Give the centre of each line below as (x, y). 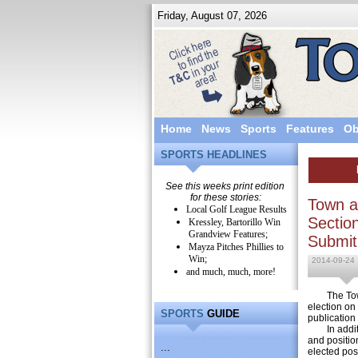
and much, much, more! (231, 272)
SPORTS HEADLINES (213, 155)
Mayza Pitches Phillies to (237, 247)
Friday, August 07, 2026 (210, 16)
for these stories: (226, 197)
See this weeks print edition (226, 186)
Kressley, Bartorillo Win (235, 222)
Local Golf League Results (236, 209)
